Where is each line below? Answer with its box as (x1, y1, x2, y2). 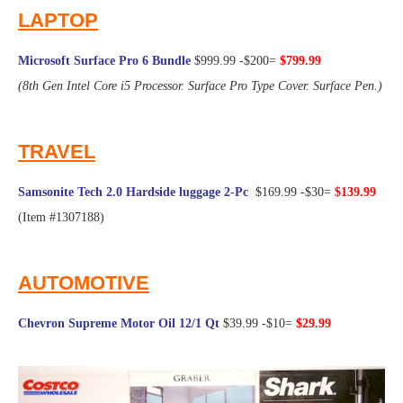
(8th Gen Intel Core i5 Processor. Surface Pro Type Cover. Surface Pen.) (18, 79, 382, 94)
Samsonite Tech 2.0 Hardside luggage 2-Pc (18, 185, 248, 200)
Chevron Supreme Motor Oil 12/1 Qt (18, 317, 219, 331)
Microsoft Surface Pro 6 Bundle (18, 54, 191, 68)
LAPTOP (18, 9, 98, 32)
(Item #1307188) (18, 210, 104, 225)
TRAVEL (18, 140, 95, 164)
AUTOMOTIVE (18, 272, 149, 295)
